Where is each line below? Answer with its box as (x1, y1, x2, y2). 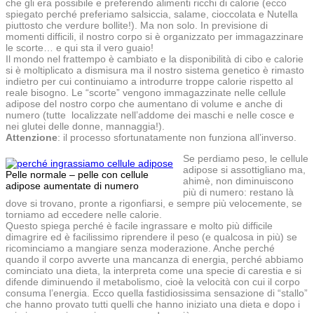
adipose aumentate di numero (6, 179, 139, 191)
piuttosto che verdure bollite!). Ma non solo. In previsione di (6, 19, 268, 31)
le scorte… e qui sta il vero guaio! (6, 41, 153, 53)
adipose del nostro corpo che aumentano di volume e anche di (6, 97, 282, 109)
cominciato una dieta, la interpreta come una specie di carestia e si (6, 264, 301, 276)
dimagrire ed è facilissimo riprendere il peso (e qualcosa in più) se (6, 231, 297, 243)
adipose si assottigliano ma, (183, 163, 306, 175)
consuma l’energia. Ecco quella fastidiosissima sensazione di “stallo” (6, 287, 308, 299)
